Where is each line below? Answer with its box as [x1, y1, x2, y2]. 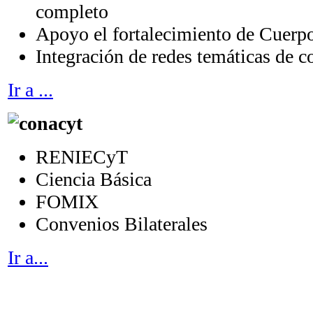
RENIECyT [36, 146, 128, 168]
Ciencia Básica [36, 168, 152, 191]
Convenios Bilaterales [36, 213, 208, 235]
